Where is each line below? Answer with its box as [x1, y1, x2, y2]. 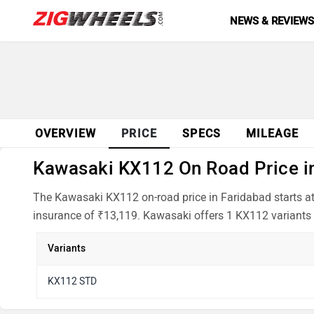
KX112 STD [48, 275, 97, 287]
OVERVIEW [35, 127, 96, 140]
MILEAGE [245, 127, 299, 140]
